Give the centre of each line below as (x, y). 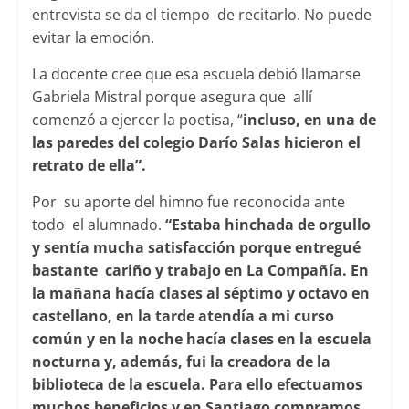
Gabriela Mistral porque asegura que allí (172, 97)
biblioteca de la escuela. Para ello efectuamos (197, 385)
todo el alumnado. (98, 225)
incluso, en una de (309, 120)
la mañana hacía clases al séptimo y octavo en (200, 294)
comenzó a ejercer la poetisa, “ (137, 120)
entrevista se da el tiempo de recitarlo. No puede (201, 15)
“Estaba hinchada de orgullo (267, 225)
